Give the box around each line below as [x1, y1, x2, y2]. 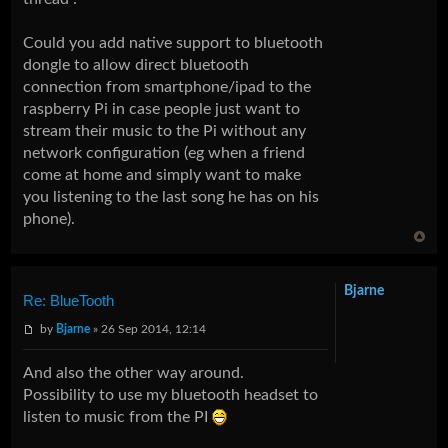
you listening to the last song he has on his [23, 189, 320, 206]
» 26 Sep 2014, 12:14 [90, 323, 207, 336]
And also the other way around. [23, 364, 245, 381]
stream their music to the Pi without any [23, 123, 307, 140]
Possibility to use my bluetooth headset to [23, 386, 319, 403]
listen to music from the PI [23, 408, 213, 425]
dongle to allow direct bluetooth [23, 57, 250, 74]
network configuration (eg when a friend [23, 145, 306, 162]
